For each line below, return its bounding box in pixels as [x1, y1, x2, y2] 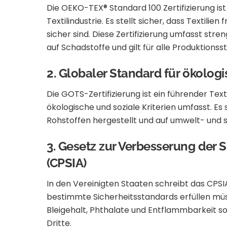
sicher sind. [47, 28, 90, 41]
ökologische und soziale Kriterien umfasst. [47, 101, 212, 113]
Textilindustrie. [47, 15, 103, 27]
